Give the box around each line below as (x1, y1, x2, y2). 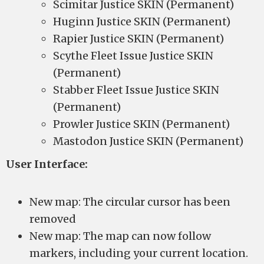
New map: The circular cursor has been (29, 195, 230, 209)
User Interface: (6, 157, 88, 171)
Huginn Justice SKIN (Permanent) (53, 15, 230, 28)
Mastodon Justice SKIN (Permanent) (53, 134, 243, 148)
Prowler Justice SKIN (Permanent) (53, 117, 230, 131)
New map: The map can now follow (29, 229, 211, 243)
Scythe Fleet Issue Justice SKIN (53, 49, 213, 62)
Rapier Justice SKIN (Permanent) (53, 32, 224, 45)
